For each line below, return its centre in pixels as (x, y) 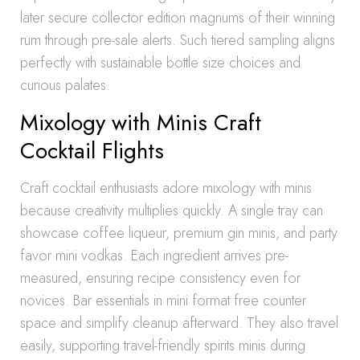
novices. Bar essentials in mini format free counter (163, 301)
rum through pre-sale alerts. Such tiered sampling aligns (178, 40)
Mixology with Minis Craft (141, 123)
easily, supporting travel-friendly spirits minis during (163, 346)
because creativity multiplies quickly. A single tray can (172, 211)
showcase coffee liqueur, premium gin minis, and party (179, 233)
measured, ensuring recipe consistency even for (160, 278)
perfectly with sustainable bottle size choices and (160, 63)
